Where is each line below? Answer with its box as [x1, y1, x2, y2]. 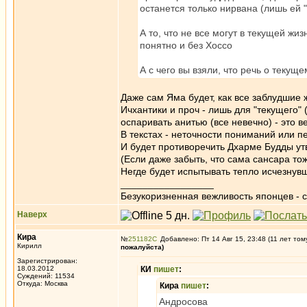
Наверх [17, 210, 47, 219]
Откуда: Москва [17, 280, 68, 287]
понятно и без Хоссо [140, 40, 232, 51]
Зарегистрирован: [17, 257, 77, 265]
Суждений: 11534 [17, 272, 75, 280]
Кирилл [17, 242, 42, 249]
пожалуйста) [121, 243, 164, 251]
